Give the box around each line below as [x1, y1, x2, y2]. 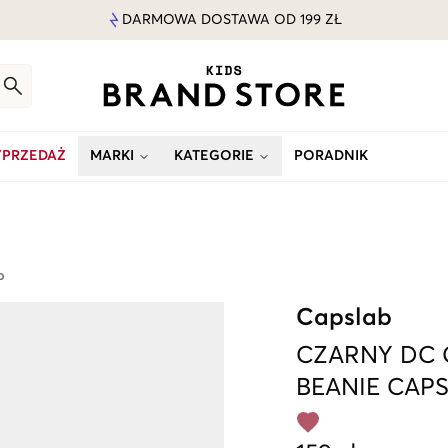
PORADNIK [294, 149, 368, 163]
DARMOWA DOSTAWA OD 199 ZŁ [122, 13, 342, 27]
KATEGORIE [174, 149, 254, 163]
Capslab [296, 306, 392, 330]
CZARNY [296, 344, 393, 368]
